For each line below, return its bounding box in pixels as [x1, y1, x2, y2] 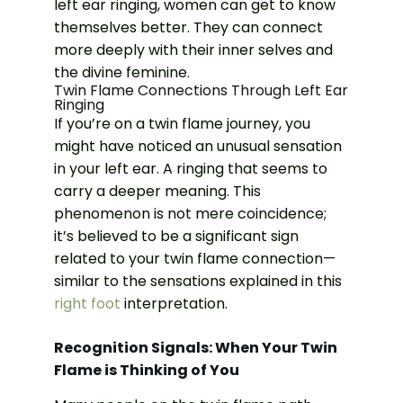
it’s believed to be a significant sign [54, 225, 299, 246]
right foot [54, 292, 121, 314]
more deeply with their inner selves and [54, 39, 333, 60]
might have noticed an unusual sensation [54, 135, 342, 157]
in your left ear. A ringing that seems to [54, 157, 327, 179]
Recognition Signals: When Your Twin [54, 336, 337, 358]
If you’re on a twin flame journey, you [54, 112, 310, 134]
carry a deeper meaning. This [54, 180, 261, 201]
